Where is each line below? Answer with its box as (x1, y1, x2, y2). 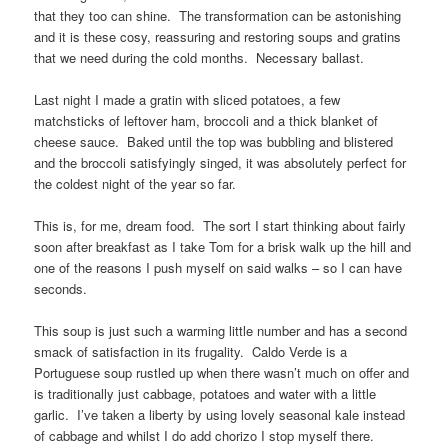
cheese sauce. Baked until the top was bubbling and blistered (34, 131, 394, 151)
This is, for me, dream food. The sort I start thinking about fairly (34, 215, 407, 235)
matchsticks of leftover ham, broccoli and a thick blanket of (34, 110, 379, 130)
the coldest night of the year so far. (34, 173, 237, 193)
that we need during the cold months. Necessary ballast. (34, 47, 365, 67)
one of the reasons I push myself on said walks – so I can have (34, 257, 403, 277)
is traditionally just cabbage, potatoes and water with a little (34, 384, 377, 404)
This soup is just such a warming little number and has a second (34, 321, 408, 341)
